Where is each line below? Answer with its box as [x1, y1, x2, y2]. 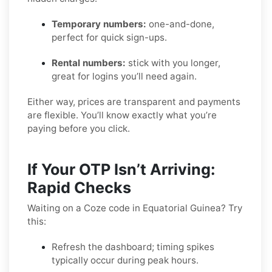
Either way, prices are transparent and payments [27, 95, 240, 107]
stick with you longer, [126, 56, 220, 69]
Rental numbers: [52, 56, 126, 69]
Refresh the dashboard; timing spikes [52, 240, 214, 253]
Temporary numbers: [52, 18, 146, 30]
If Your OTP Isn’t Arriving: [27, 160, 216, 178]
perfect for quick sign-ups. [52, 31, 167, 43]
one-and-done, [146, 18, 214, 30]
